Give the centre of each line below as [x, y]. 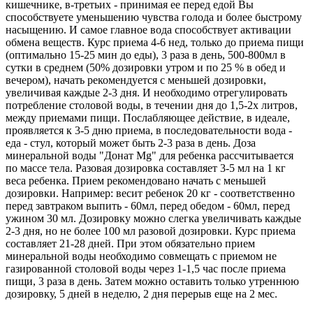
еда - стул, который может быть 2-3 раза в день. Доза [131, 143]
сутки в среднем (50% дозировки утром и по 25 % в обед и [146, 67]
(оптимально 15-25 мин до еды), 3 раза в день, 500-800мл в [146, 54]
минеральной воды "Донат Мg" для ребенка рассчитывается [150, 155]
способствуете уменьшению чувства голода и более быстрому [154, 17]
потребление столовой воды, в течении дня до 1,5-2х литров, [152, 105]
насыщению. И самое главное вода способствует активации [148, 29]
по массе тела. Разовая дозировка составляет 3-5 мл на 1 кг [146, 168]
